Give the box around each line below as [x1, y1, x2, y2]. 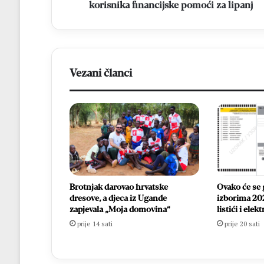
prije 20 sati [224, 219, 260, 229]
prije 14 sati [77, 219, 113, 229]
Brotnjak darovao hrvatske [69, 183, 168, 192]
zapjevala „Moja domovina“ [69, 205, 170, 214]
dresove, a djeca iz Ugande [69, 194, 167, 203]
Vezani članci [69, 67, 132, 79]
